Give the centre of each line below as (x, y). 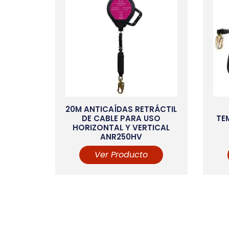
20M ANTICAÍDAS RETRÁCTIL (121, 109)
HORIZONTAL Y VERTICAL (121, 127)
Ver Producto (121, 155)
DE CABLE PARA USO (121, 118)
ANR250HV (121, 136)
